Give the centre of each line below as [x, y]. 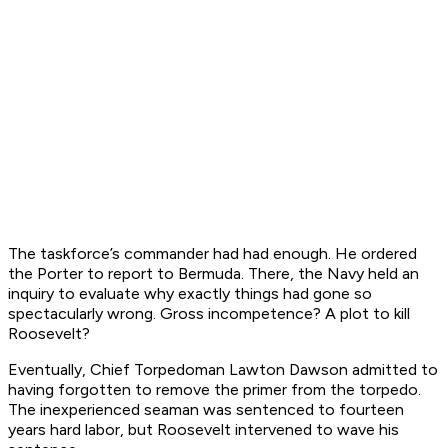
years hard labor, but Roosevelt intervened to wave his [203, 430]
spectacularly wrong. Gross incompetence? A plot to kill [209, 314]
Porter [60, 274]
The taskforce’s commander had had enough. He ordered [212, 254]
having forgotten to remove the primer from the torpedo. [214, 390]
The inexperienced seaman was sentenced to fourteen [206, 410]
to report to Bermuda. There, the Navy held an [251, 274]
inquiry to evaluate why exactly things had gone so [190, 294]
